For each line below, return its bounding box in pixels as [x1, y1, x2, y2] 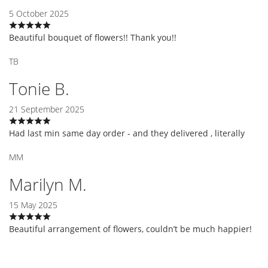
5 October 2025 [9, 7, 69, 19]
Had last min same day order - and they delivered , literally [9, 127, 245, 139]
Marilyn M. [9, 172, 87, 196]
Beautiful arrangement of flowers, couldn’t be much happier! [9, 223, 252, 234]
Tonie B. [9, 77, 69, 100]
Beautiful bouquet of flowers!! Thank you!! [9, 31, 176, 43]
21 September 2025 [9, 103, 84, 115]
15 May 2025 [9, 199, 57, 211]
